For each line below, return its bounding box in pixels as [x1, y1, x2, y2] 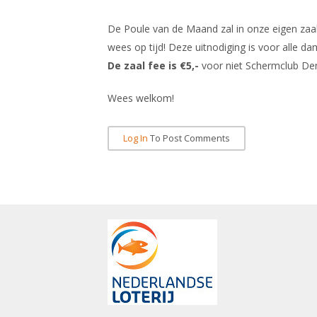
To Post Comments [148, 132, 230, 144]
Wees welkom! [108, 91, 174, 105]
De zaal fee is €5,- [108, 59, 199, 72]
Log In [123, 132, 148, 144]
